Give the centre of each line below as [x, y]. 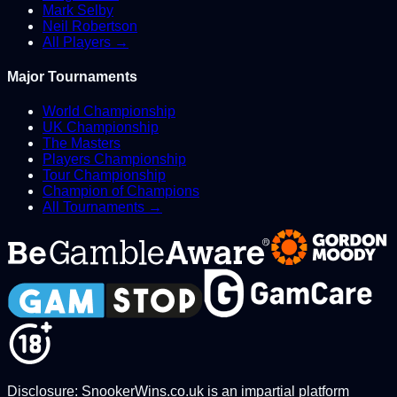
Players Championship [114, 160]
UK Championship [101, 128]
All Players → [86, 42]
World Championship [109, 112]
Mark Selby [78, 10]
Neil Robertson [90, 26]
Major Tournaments [72, 77]
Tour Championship [104, 175]
